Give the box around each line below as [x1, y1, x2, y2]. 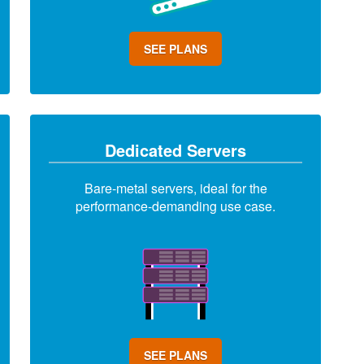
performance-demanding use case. [76, 197, 275, 215]
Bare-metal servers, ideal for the [84, 179, 267, 197]
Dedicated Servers [105, 138, 246, 162]
